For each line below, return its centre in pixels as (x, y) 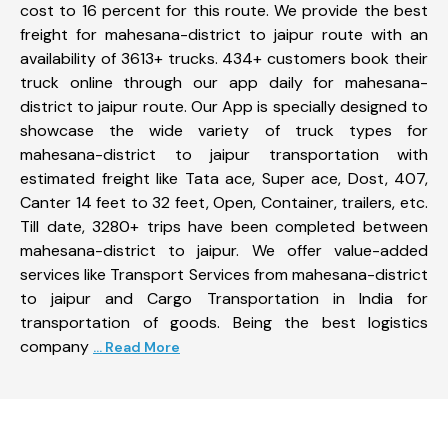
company (56, 346)
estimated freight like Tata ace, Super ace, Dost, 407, (224, 178)
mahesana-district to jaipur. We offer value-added (224, 250)
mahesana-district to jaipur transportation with (224, 154)
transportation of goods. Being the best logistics (224, 322)
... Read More (136, 346)
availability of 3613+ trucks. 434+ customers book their (224, 58)
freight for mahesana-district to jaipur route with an (224, 34)
